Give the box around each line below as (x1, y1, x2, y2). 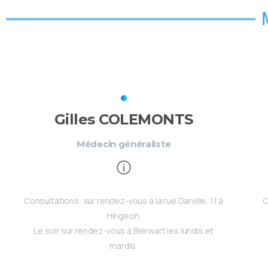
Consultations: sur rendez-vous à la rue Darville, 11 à (23, 194, 224, 206)
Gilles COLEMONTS (54, 110, 193, 128)
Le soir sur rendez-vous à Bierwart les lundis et (33, 224, 214, 236)
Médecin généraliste (77, 138, 171, 150)
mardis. (109, 239, 138, 251)
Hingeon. (106, 209, 141, 221)
